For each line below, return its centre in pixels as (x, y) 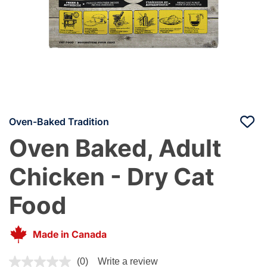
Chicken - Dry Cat (112, 176)
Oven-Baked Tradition (59, 121)
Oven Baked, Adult (115, 148)
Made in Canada (70, 234)
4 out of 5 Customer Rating (68, 260)
